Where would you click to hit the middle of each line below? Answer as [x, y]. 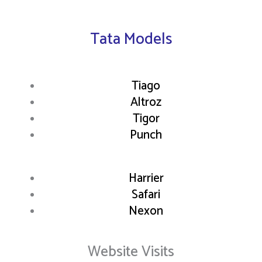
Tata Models [131, 40]
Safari [146, 194]
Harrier [146, 178]
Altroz [146, 103]
